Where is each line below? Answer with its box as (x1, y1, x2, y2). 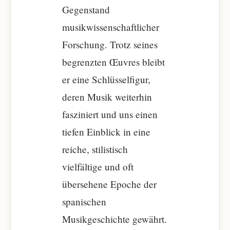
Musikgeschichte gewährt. (62, 213, 167, 225)
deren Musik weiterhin (62, 90, 152, 103)
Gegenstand (62, 3, 110, 16)
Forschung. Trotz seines (62, 38, 158, 51)
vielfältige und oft (62, 160, 133, 173)
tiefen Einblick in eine (62, 125, 150, 138)
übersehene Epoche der (62, 178, 157, 190)
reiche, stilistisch (62, 143, 128, 156)
